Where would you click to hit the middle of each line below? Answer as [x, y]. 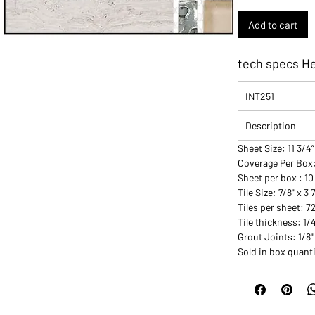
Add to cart [273, 24]
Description [271, 126]
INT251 [260, 96]
